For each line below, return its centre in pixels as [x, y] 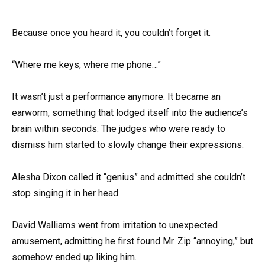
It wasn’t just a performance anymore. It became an [116, 97]
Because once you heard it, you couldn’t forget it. [111, 33]
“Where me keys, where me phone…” [86, 65]
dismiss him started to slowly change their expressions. [128, 145]
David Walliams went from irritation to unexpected [115, 225]
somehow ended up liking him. [74, 257]
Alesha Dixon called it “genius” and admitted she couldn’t [129, 177]
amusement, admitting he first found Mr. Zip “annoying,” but [132, 241]
